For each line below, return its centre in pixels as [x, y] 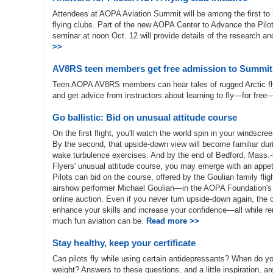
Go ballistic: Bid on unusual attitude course [145, 117]
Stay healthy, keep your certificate [124, 243]
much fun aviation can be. [99, 221]
